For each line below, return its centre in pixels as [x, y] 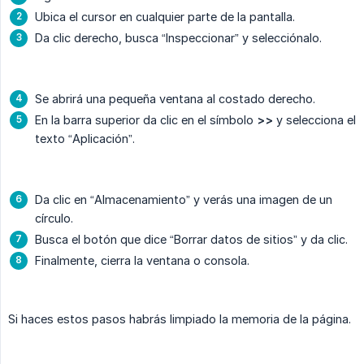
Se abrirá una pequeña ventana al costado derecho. [175, 99]
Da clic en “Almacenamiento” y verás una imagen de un [184, 200]
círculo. [54, 219]
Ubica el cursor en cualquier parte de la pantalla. [165, 17]
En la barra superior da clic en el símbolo [146, 120]
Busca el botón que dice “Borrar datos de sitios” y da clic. [191, 240]
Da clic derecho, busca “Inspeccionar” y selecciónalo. [178, 38]
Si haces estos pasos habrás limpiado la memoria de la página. [180, 319]
